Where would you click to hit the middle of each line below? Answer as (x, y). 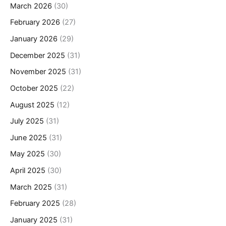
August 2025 (32, 105)
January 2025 (34, 220)
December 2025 (38, 55)
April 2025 (28, 171)
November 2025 (38, 72)
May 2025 (27, 154)
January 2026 (34, 39)
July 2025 (27, 121)
